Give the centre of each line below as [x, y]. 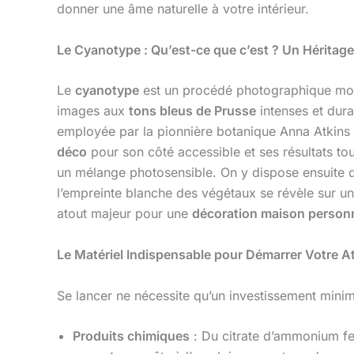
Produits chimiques [131, 336]
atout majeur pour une [124, 214]
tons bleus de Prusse [192, 111]
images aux [93, 111]
